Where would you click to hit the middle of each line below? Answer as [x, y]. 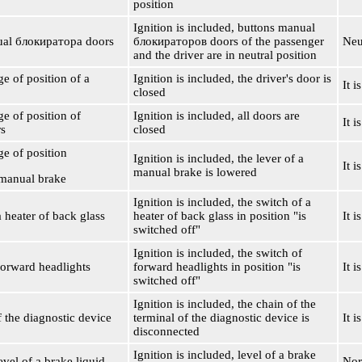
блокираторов [170, 41]
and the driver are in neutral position [225, 55]
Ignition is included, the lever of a [219, 158]
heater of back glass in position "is [220, 216]
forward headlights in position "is [217, 267]
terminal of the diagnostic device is [221, 318]
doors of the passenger [265, 41]
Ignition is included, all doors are [217, 116]
